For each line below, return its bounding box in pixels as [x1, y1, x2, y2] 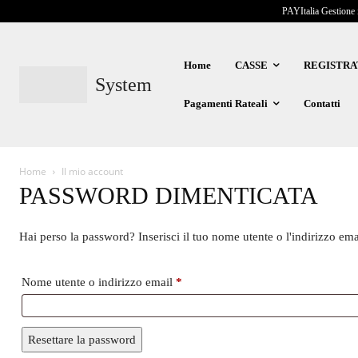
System [94, 74, 152, 95]
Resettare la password [28, 333, 136, 346]
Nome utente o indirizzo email [22, 276, 176, 288]
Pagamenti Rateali [183, 97, 268, 109]
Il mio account [62, 165, 123, 178]
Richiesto [181, 275, 228, 288]
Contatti [303, 97, 340, 109]
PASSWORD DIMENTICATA [19, 182, 318, 209]
